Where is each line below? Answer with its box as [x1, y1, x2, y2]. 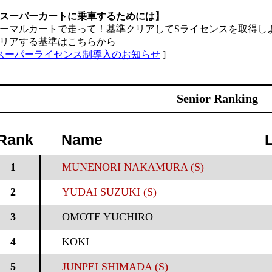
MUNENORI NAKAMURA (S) [61, 161, 204, 173]
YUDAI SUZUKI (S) [61, 186, 157, 198]
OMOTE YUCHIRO [61, 211, 153, 223]
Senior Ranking [177, 92, 259, 105]
